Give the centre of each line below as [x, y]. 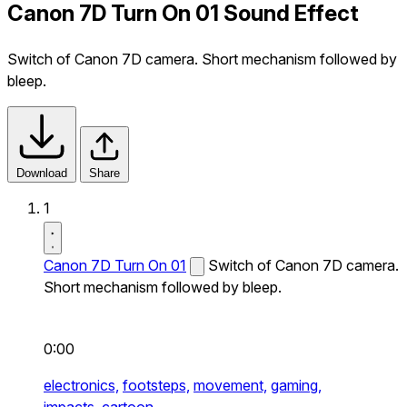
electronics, [81, 385]
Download [42, 173]
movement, [230, 385]
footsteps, [156, 385]
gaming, [296, 385]
